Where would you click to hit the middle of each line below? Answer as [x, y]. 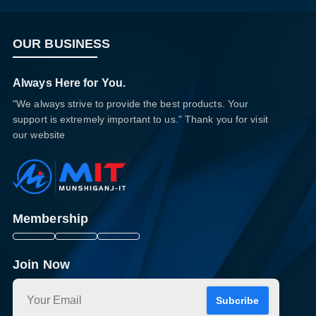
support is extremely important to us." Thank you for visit [140, 119]
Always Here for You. [69, 83]
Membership [50, 219]
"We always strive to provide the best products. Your [131, 104]
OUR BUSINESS [62, 44]
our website [39, 135]
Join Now [41, 265]
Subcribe [238, 301]
